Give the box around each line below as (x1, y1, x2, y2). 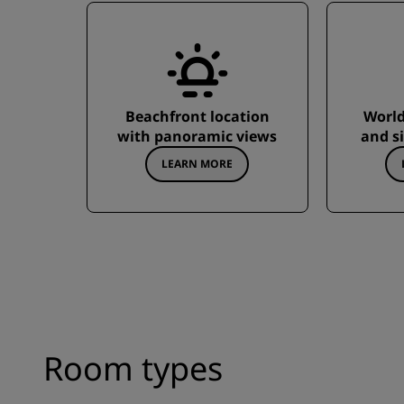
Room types (43, 346, 223, 390)
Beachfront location (124, 106, 270, 126)
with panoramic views (117, 125, 278, 146)
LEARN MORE (161, 155, 234, 171)
